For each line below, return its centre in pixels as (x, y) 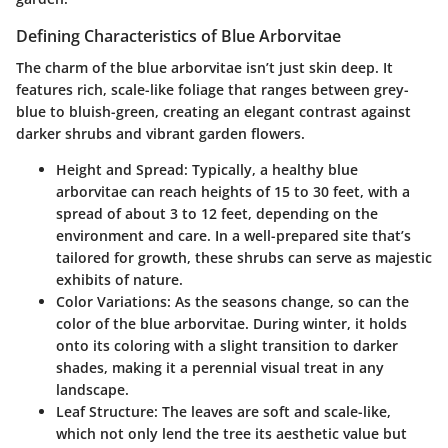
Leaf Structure (105, 412)
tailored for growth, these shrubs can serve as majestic (244, 258)
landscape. (92, 390)
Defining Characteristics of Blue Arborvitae (178, 36)
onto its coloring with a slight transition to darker (227, 346)
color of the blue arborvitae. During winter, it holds (231, 324)
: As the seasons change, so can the (288, 302)
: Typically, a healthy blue (271, 170)
